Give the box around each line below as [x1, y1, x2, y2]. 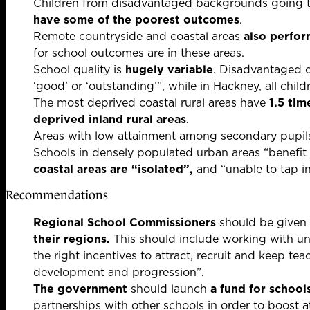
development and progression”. [33, 264, 204, 280]
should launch [127, 281, 210, 297]
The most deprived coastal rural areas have [33, 95, 269, 111]
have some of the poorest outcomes [33, 12, 239, 28]
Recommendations [6, 188, 108, 203]
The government [33, 281, 127, 297]
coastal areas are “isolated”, [33, 161, 193, 177]
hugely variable [125, 62, 213, 77]
